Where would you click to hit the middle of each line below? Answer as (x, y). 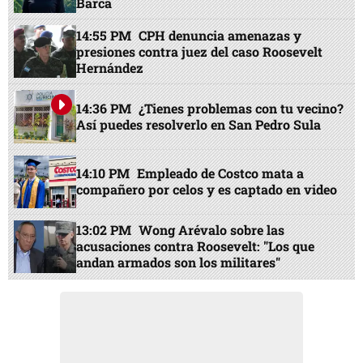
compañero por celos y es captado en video (207, 190)
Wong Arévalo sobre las (212, 230)
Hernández (110, 67)
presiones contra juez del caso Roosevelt (200, 51)
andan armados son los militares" (179, 263)
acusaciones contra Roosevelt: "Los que (196, 246)
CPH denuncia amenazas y (220, 35)
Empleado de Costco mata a (221, 173)
